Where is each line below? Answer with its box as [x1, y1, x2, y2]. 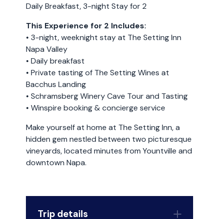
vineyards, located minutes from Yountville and [25, 146, 192, 156]
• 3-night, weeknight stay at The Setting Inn [25, 32, 181, 43]
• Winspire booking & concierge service [25, 103, 165, 113]
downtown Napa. [25, 157, 87, 168]
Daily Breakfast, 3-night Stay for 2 [25, 1, 147, 11]
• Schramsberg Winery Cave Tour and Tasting [25, 91, 188, 101]
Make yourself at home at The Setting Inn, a [25, 122, 180, 132]
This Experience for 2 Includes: [25, 21, 146, 31]
